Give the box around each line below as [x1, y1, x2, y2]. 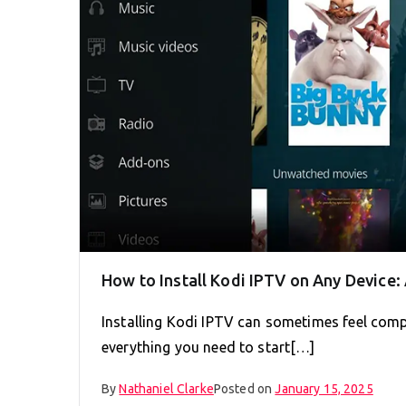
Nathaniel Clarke [119, 381, 214, 396]
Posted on [213, 381, 275, 396]
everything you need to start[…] [101, 338, 315, 355]
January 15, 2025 [275, 381, 373, 396]
